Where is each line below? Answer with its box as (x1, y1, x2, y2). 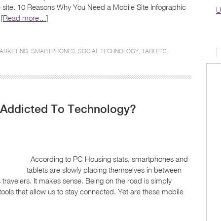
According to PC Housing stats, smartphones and (27, 154, 188, 163)
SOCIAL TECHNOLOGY (78, 47, 139, 55)
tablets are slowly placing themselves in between (27, 165, 182, 174)
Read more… (3, 13, 46, 22)
